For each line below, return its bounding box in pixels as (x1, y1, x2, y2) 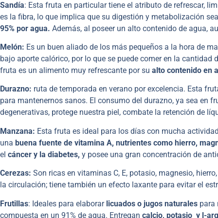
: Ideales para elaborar (28, 199, 106, 208)
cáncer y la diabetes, (8, 149, 80, 159)
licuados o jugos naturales (106, 199, 198, 208)
